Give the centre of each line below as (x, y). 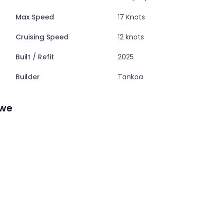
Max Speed (35, 17)
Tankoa (131, 77)
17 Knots (132, 17)
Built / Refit (35, 57)
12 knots (131, 37)
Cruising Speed (42, 37)
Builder (28, 77)
